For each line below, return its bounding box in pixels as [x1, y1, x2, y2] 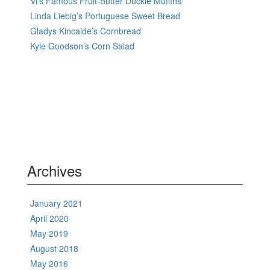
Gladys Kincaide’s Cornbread [30, 24, 141, 37]
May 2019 [30, 227, 68, 239]
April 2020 [30, 212, 69, 224]
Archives [27, 159, 82, 181]
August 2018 [30, 242, 78, 254]
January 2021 [30, 196, 83, 209]
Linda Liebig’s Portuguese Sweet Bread [30, 9, 180, 22]
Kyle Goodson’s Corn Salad [30, 39, 134, 52]
